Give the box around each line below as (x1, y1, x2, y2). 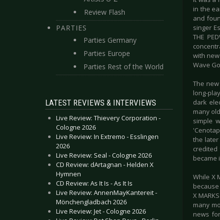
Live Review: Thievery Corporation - (56, 113, 161, 122)
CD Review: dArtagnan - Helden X (56, 160, 154, 169)
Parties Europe (83, 49, 130, 58)
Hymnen (56, 169, 81, 178)
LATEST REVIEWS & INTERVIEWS (45, 98, 156, 108)
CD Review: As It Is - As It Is (56, 179, 133, 188)
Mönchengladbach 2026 (56, 197, 127, 206)
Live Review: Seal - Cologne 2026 (56, 151, 152, 160)
